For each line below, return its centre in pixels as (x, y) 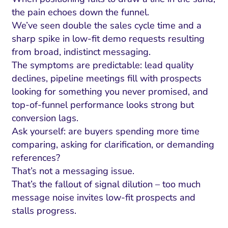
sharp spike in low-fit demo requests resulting (108, 39)
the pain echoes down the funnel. (80, 12)
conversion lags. (45, 118)
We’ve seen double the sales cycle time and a (106, 26)
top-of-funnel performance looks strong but (103, 105)
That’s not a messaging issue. (73, 171)
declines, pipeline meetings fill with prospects (106, 79)
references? (36, 158)
